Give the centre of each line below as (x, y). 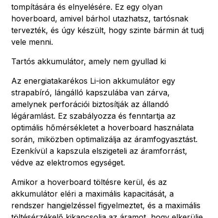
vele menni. (32, 42)
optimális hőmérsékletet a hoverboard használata (102, 127)
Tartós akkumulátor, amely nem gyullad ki (89, 61)
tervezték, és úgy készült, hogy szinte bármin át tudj (108, 30)
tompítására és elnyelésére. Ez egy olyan (87, 7)
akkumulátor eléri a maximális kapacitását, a (92, 193)
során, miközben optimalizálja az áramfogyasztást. (104, 139)
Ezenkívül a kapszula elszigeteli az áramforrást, (99, 151)
